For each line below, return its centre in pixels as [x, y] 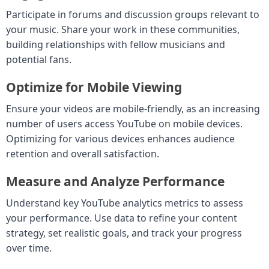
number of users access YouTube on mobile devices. [124, 123]
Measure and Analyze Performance [115, 181]
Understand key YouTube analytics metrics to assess [125, 203]
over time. [29, 248]
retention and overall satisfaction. [83, 153]
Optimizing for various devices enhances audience [120, 138]
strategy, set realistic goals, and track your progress [124, 233]
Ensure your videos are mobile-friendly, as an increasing [133, 108]
